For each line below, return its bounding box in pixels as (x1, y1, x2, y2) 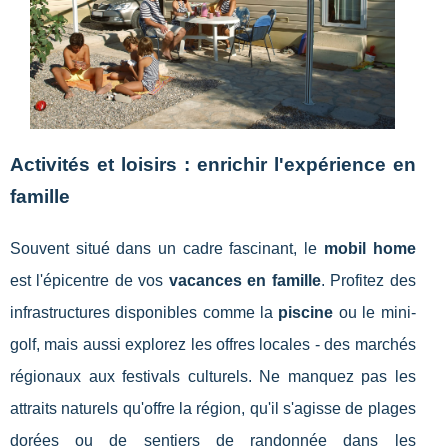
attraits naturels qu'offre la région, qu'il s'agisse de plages (10, 400, 416, 418)
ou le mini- (333, 304, 416, 322)
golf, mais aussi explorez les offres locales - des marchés (10, 336, 416, 354)
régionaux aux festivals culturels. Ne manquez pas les (10, 368, 416, 386)
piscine (278, 304, 334, 322)
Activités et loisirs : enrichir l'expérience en (10, 154, 416, 176)
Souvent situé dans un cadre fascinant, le (10, 240, 324, 258)
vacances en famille (168, 272, 321, 290)
